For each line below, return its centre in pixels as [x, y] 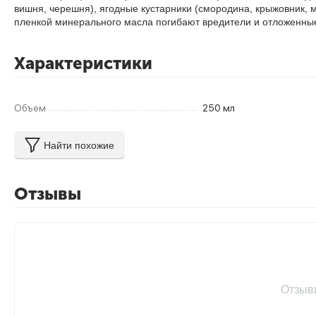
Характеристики [83, 63]
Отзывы [48, 194]
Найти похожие [79, 145]
